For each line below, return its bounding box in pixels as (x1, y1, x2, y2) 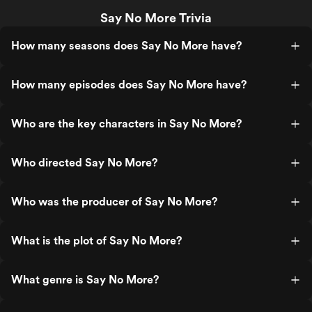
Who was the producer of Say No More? (11, 195, 217, 208)
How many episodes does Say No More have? (11, 78, 247, 91)
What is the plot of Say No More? (11, 234, 182, 247)
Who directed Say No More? (11, 156, 157, 169)
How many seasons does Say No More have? (11, 39, 242, 52)
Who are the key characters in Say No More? (11, 117, 242, 130)
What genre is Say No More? (11, 273, 159, 286)
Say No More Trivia (100, 10, 212, 25)
